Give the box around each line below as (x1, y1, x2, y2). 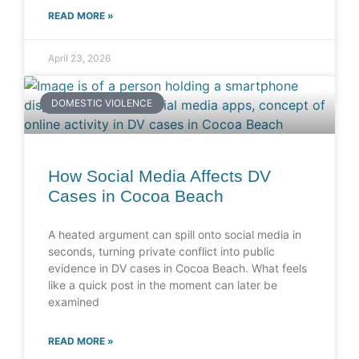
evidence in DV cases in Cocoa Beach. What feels (48, 261, 307, 276)
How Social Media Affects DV (48, 167, 271, 186)
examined (48, 295, 99, 309)
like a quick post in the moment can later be (48, 278, 277, 292)
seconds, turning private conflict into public (48, 244, 275, 259)
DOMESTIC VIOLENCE (51, 96, 153, 109)
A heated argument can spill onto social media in (48, 228, 301, 242)
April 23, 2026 (48, 52, 111, 65)
